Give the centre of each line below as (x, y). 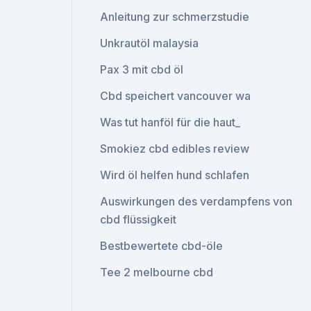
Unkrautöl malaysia (150, 43)
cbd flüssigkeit (138, 219)
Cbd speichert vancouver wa (176, 96)
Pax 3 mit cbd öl (142, 69)
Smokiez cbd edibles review (175, 149)
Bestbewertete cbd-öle (162, 246)
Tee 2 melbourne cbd (157, 272)
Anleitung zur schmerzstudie (175, 17)
